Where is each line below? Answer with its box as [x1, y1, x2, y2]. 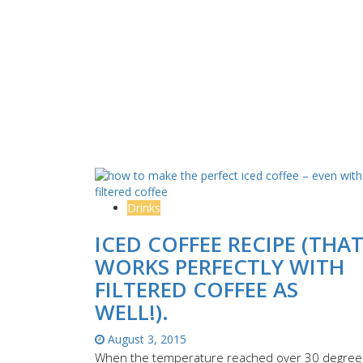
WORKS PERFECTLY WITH [95, 251, 344, 281]
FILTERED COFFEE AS [95, 274, 298, 304]
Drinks [127, 199, 160, 216]
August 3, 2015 [105, 331, 186, 347]
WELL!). [95, 297, 169, 327]
